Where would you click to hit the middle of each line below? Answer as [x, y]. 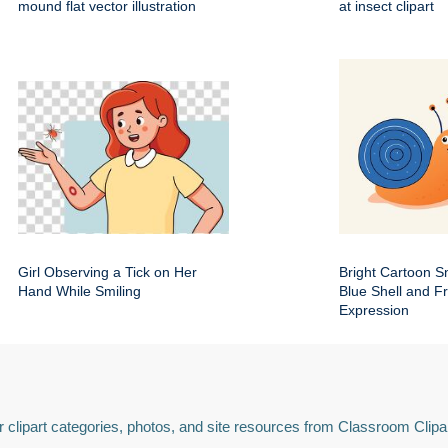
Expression [374, 310]
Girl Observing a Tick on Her [107, 272]
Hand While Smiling [79, 291]
